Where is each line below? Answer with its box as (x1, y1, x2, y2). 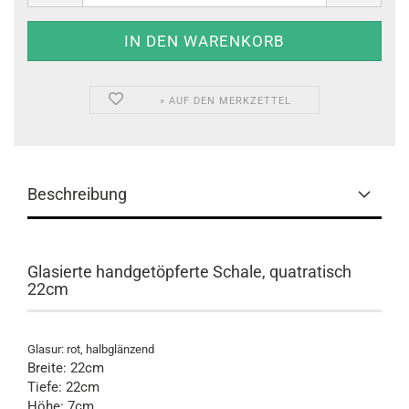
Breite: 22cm (27, 360, 104, 376)
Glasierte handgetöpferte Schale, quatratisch (27, 262, 351, 281)
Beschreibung (27, 184, 127, 204)
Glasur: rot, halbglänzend (27, 342, 154, 356)
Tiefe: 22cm (27, 379, 100, 395)
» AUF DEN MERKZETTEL (160, 95, 292, 107)
